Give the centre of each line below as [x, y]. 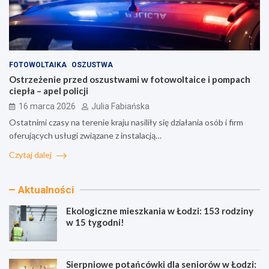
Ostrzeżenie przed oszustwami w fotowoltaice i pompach [130, 79]
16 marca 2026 [47, 106]
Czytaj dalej [31, 154]
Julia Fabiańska [120, 106]
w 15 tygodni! [95, 222]
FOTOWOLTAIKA [38, 65]
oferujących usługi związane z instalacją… [85, 135]
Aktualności [46, 189]
